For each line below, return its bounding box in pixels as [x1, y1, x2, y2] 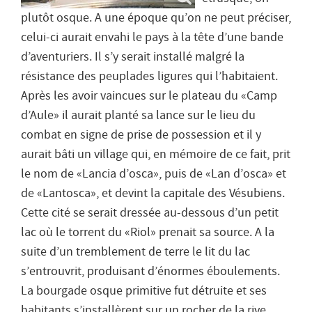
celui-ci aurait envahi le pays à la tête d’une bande [21, 31, 283, 45]
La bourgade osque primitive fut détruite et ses [21, 284, 267, 298]
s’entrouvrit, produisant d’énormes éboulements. [21, 265, 280, 279]
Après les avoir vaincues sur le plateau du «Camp [21, 89, 277, 103]
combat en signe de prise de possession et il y [21, 128, 261, 142]
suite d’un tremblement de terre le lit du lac [21, 245, 250, 259]
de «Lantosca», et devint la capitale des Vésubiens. [21, 187, 285, 201]
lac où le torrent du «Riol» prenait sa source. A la [21, 226, 274, 240]
